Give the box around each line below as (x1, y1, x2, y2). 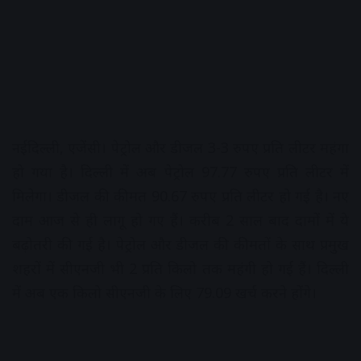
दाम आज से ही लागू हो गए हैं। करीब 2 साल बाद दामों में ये (12, 210, 349, 230)
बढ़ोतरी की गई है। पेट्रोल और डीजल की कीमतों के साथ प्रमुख (12, 234, 349, 255)
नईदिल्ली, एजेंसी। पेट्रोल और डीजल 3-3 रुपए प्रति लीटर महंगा (12, 138, 349, 158)
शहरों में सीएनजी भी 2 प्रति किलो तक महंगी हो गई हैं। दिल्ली (12, 259, 349, 279)
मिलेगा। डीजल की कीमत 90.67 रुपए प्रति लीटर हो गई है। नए (12, 186, 349, 206)
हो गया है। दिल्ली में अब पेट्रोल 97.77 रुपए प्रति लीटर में (12, 162, 349, 182)
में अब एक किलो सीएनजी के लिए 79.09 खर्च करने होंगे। (12, 283, 317, 303)
